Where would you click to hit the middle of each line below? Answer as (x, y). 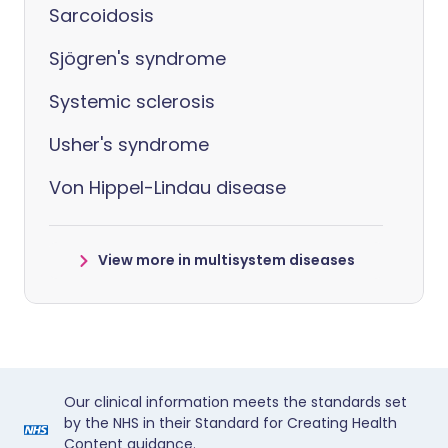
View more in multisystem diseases (226, 260)
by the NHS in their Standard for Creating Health (230, 423)
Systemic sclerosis (132, 101)
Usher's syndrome (129, 144)
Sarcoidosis (101, 15)
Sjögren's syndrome (137, 58)
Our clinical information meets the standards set (235, 402)
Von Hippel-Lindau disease (167, 187)
